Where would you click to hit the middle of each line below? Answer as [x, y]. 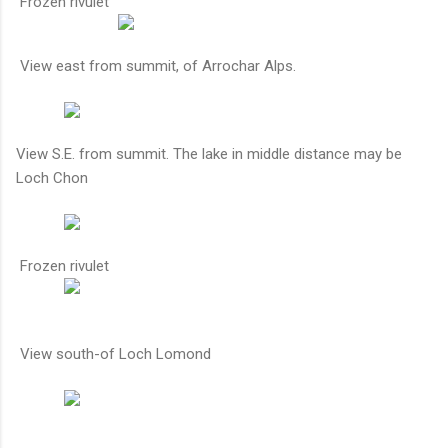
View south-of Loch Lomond [113, 353]
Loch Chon [52, 177]
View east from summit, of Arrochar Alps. [156, 65]
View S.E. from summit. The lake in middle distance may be [209, 153]
